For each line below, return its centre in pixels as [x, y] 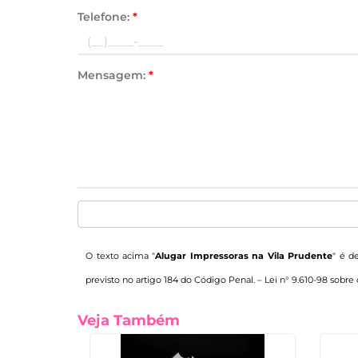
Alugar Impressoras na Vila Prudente [244, 256]
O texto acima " [121, 256]
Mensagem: [113, 75]
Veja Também [129, 320]
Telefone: [105, 17]
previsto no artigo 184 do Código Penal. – [175, 280]
